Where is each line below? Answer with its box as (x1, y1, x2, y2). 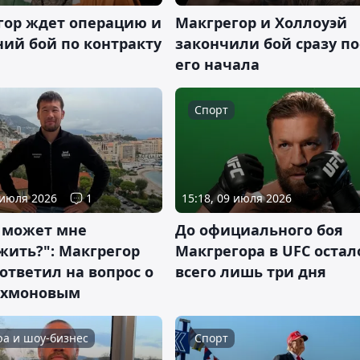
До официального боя (175, 219, 343, 239)
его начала (175, 55, 260, 75)
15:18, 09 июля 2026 (182, 190, 292, 206)
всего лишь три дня (175, 261, 326, 281)
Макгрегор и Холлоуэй (175, 13, 347, 33)
